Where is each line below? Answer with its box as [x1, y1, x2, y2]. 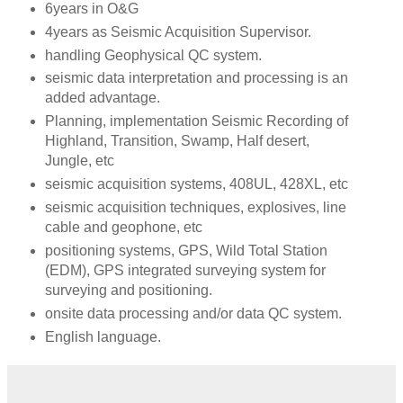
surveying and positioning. [44, 282, 212, 299]
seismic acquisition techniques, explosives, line [44, 200, 346, 216]
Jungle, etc [44, 153, 114, 169]
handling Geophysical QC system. [44, 47, 262, 63]
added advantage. [44, 90, 160, 106]
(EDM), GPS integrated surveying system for [44, 263, 326, 279]
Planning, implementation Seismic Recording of [44, 113, 348, 130]
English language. [44, 329, 161, 345]
